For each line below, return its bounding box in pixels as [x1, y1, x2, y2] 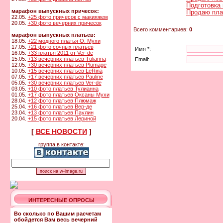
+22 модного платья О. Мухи [27, 38, 101, 44]
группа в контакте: [38, 141, 85, 147]
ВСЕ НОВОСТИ [35, 127, 87, 135]
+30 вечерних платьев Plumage [27, 62, 107, 68]
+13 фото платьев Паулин [27, 110, 94, 115]
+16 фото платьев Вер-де [27, 104, 92, 110]
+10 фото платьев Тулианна [27, 86, 99, 92]
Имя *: [135, 45, 151, 52]
